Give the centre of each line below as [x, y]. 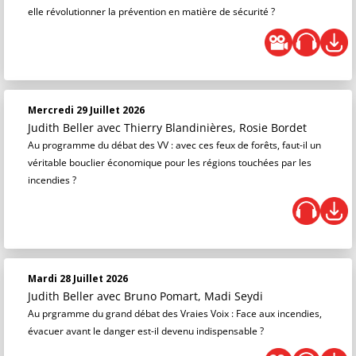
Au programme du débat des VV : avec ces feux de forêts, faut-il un [174, 145]
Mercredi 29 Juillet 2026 [86, 110]
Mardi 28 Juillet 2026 [78, 279]
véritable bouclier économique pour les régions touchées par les [170, 163]
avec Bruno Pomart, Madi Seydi [180, 296]
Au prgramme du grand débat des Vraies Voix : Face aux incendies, [175, 313]
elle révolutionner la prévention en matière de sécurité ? [151, 12]
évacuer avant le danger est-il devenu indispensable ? [146, 331]
